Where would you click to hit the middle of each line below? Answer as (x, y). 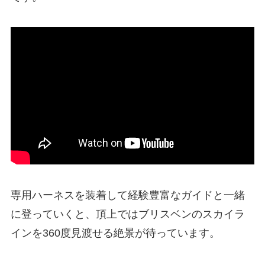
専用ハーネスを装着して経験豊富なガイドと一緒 (127, 195)
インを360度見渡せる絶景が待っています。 (115, 233)
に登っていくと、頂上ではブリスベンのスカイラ (127, 214)
